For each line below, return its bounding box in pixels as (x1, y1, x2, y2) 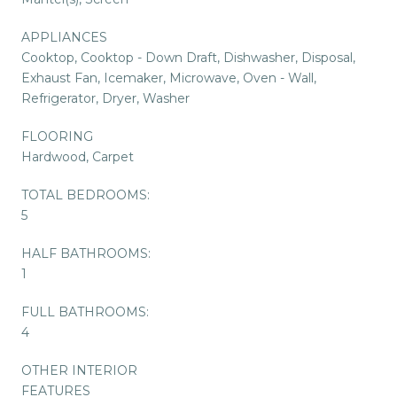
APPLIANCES (21, 28, 107, 45)
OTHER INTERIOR (21, 362, 137, 378)
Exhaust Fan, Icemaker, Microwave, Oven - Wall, (21, 69, 316, 86)
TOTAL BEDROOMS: (21, 186, 150, 203)
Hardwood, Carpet (21, 148, 134, 165)
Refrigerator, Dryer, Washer (21, 90, 190, 106)
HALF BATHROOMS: (21, 245, 151, 261)
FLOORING (21, 128, 93, 144)
